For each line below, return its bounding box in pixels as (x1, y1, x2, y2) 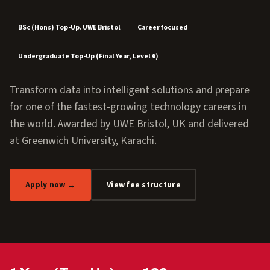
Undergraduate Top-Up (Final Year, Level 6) (18, 51, 159, 61)
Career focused (137, 22, 187, 33)
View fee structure (106, 179, 181, 190)
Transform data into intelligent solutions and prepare (10, 83, 250, 98)
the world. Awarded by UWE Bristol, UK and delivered (10, 116, 249, 131)
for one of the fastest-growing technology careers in (10, 99, 246, 115)
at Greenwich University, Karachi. (10, 133, 157, 148)
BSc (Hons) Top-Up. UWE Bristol (18, 22, 121, 33)
